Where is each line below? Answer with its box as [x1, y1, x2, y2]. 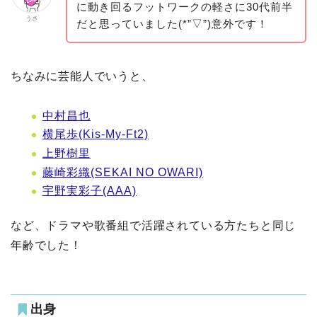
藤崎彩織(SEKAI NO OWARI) [42, 166, 203, 178]
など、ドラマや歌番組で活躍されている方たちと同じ [11, 219, 296, 232]
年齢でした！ [11, 239, 82, 252]
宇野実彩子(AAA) [42, 185, 137, 197]
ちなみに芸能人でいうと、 [11, 69, 154, 82]
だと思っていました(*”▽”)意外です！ [76, 17, 268, 30]
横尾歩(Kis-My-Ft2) [42, 128, 149, 141]
